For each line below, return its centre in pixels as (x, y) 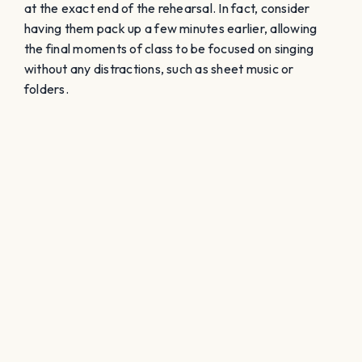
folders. (46, 88)
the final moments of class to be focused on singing (169, 48)
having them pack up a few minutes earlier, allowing (171, 28)
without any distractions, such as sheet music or (159, 68)
